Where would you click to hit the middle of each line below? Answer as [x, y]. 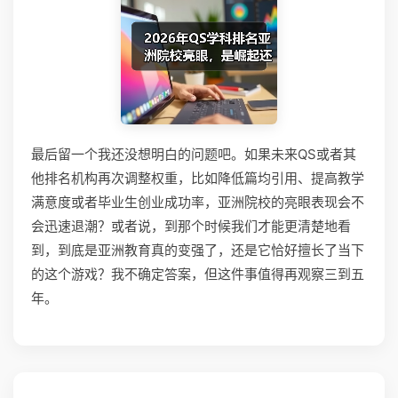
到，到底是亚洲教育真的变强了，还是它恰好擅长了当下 [198, 250]
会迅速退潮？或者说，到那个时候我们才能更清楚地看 [191, 226]
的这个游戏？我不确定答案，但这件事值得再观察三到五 [198, 274]
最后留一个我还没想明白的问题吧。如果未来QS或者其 [194, 154]
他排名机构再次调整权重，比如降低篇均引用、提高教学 [198, 178]
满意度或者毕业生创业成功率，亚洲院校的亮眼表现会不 [198, 202]
